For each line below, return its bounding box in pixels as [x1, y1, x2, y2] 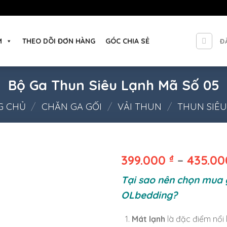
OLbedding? [121, 188, 177, 201]
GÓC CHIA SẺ [105, 36, 149, 46]
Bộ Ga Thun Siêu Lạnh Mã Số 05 [8, 77, 219, 94]
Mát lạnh [131, 214, 165, 224]
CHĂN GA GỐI [41, 100, 102, 112]
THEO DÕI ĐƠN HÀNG [22, 36, 95, 46]
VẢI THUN [118, 100, 162, 112]
